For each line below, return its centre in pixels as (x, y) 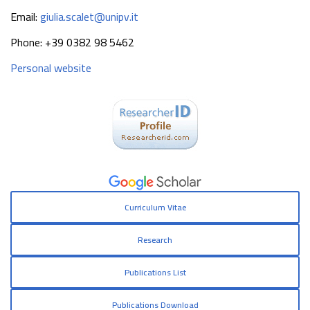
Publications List (155, 272)
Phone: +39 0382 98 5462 (72, 42)
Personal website (51, 68)
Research (155, 240)
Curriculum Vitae (155, 207)
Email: (25, 17)
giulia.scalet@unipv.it (89, 17)
